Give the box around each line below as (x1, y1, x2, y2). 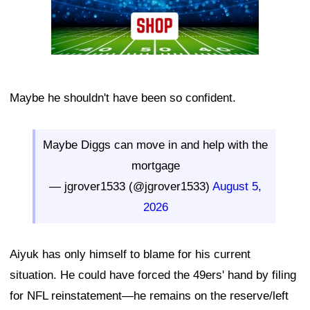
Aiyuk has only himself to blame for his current (10, 247, 250, 261)
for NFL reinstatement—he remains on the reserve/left (10, 289, 289, 302)
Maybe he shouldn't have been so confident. (10, 91, 236, 104)
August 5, (212, 179, 262, 193)
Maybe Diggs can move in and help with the (43, 138, 268, 152)
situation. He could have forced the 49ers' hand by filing (10, 268, 296, 282)
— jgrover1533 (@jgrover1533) (49, 179, 212, 193)
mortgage (131, 158, 180, 172)
